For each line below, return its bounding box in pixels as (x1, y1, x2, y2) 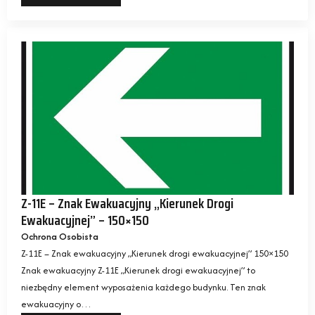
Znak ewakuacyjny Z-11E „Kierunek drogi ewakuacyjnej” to (21, 263, 255, 277)
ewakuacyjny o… (21, 297, 91, 311)
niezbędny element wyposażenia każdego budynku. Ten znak (21, 280, 266, 294)
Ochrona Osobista (21, 229, 98, 243)
